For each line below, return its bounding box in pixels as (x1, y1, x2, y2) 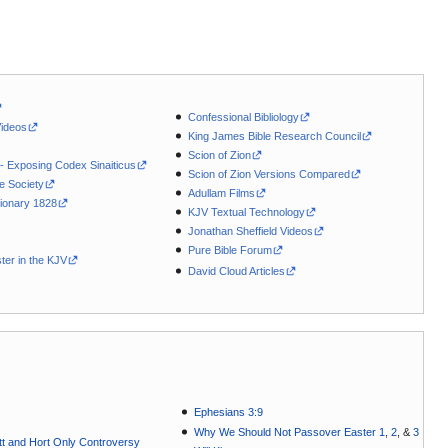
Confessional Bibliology (188, 110, 300, 123)
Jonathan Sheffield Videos (188, 225, 314, 238)
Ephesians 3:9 (194, 406, 264, 419)
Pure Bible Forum (188, 244, 273, 257)
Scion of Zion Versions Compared (188, 167, 351, 180)
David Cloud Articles (188, 265, 286, 278)
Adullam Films (188, 187, 256, 200)
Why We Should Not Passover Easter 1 (194, 425, 386, 438)
